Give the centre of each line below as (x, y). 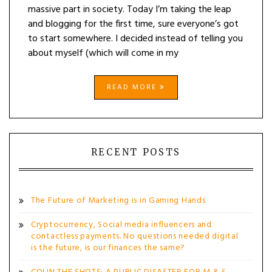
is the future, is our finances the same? (108, 248)
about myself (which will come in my (103, 53)
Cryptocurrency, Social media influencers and (121, 225)
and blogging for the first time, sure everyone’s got (133, 24)
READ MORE (133, 87)
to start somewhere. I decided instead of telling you (135, 39)
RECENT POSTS (136, 152)
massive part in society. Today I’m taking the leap (130, 10)
